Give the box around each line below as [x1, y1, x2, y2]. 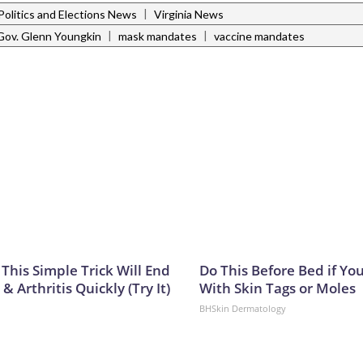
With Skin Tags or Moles [199, 279, 356, 298]
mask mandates [118, 29, 197, 44]
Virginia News [154, 7, 224, 22]
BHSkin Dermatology [199, 302, 286, 315]
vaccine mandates [214, 29, 305, 44]
